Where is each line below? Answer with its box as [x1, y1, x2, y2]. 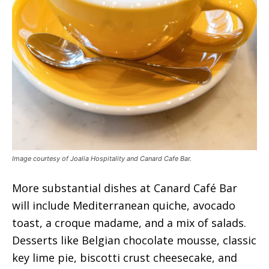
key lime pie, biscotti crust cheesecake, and [12, 250, 237, 265]
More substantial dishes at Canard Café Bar [12, 180, 237, 195]
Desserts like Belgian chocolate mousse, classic [12, 232, 256, 247]
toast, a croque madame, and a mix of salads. [12, 215, 246, 230]
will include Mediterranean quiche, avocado [12, 198, 235, 213]
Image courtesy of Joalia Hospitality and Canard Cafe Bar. [12, 154, 192, 163]
